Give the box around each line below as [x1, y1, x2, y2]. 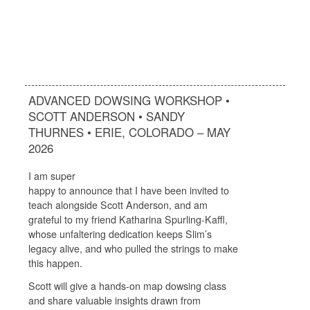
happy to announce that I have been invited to [28, 183, 229, 197]
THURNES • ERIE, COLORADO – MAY [28, 123, 230, 140]
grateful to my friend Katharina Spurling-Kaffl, [28, 212, 228, 226]
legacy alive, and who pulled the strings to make [28, 241, 238, 255]
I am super [28, 168, 75, 183]
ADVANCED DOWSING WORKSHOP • [28, 91, 230, 109]
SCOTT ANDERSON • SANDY [28, 107, 185, 125]
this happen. [28, 255, 82, 270]
